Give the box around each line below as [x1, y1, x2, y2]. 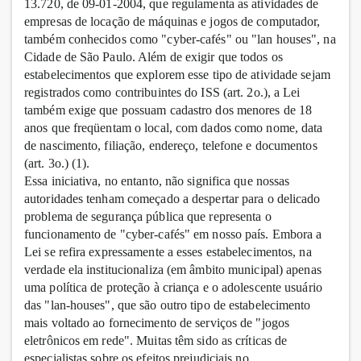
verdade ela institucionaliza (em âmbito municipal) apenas [24, 263, 322, 277]
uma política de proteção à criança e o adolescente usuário [24, 280, 322, 295]
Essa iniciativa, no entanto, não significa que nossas [24, 174, 290, 189]
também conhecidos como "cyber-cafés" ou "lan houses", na [24, 32, 336, 47]
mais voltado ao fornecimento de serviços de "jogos [24, 316, 290, 330]
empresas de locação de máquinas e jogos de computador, [24, 15, 321, 29]
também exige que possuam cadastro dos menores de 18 [24, 103, 313, 118]
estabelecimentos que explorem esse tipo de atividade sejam [24, 68, 330, 82]
